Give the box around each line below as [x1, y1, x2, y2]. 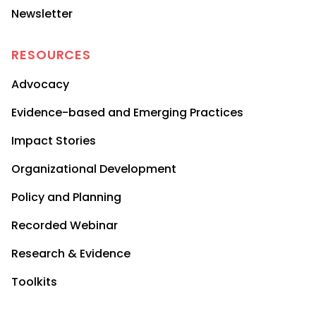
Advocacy [11, 76, 69, 93]
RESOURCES [11, 46, 92, 64]
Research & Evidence [11, 245, 130, 262]
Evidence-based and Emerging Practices [11, 104, 243, 121]
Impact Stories [11, 133, 96, 150]
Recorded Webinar [11, 217, 118, 234]
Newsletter [11, 6, 73, 23]
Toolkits [11, 274, 57, 291]
